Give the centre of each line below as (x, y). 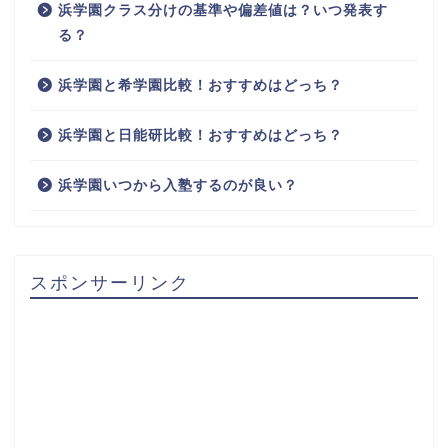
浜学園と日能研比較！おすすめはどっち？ (200, 136)
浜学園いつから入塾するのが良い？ (178, 186)
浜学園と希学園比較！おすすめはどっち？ (200, 86)
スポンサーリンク (110, 282)
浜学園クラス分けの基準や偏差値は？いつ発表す (223, 11)
